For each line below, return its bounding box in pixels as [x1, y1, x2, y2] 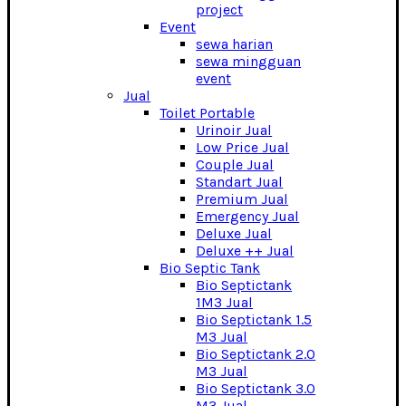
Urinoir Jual [196, 121, 273, 139]
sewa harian [196, 35, 274, 53]
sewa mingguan [196, 53, 302, 70]
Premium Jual [196, 190, 289, 208]
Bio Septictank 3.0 [196, 380, 316, 397]
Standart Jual [196, 173, 284, 190]
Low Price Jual [196, 139, 290, 156]
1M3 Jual [196, 294, 254, 311]
